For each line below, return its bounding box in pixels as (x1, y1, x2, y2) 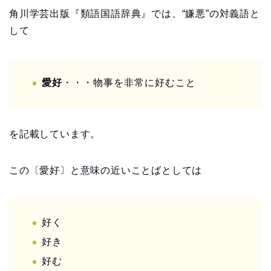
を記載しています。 (9, 128, 101, 139)
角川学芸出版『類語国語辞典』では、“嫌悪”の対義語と (9, 8, 260, 19)
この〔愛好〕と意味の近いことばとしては (9, 165, 203, 175)
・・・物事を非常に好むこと (62, 77, 196, 88)
